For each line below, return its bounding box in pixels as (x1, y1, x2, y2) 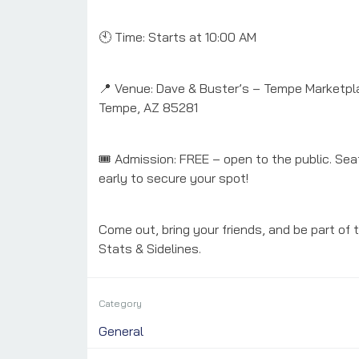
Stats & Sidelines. (98, 240, 201, 256)
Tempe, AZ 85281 (98, 99, 198, 115)
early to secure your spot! (98, 169, 248, 186)
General (98, 323, 143, 340)
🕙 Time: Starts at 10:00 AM (98, 28, 256, 45)
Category (98, 297, 142, 310)
